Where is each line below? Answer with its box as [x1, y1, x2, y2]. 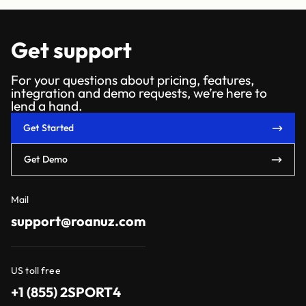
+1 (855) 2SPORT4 [11, 283, 121, 301]
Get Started [23, 122, 74, 135]
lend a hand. [11, 98, 83, 115]
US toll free [11, 264, 61, 277]
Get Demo [24, 153, 68, 166]
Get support [11, 36, 132, 64]
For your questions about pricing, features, [11, 72, 254, 89]
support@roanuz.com [11, 212, 145, 230]
